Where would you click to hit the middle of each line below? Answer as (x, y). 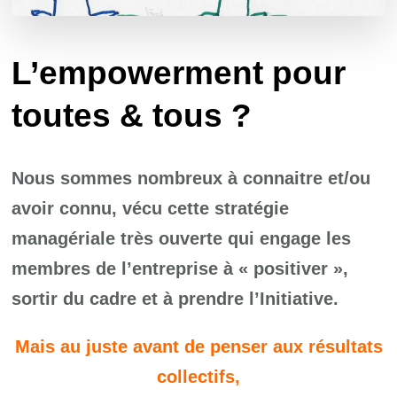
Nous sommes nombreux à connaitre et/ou (191, 178)
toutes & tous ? (132, 115)
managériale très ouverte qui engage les (182, 238)
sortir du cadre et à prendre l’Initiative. (175, 298)
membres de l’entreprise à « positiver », (180, 268)
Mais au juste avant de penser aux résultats (198, 346)
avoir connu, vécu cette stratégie (151, 208)
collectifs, (198, 376)
